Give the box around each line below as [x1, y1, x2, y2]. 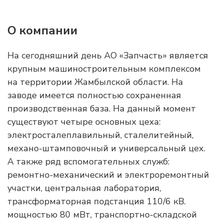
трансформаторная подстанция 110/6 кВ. [7, 195, 186, 207]
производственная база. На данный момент [7, 103, 196, 114]
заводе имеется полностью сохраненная [7, 89, 181, 101]
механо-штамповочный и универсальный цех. [7, 142, 205, 154]
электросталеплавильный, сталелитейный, [7, 129, 193, 141]
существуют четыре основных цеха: [7, 116, 161, 128]
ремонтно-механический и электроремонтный [7, 169, 209, 181]
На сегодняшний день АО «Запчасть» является [7, 50, 208, 61]
